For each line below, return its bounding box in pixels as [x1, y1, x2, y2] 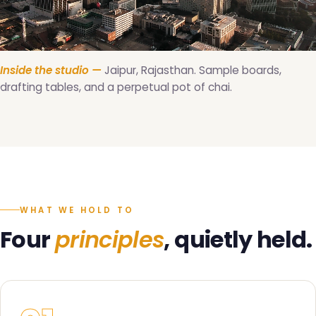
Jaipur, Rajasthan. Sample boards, [102, 63, 281, 78]
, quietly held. [164, 223, 312, 255]
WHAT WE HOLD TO [20, 204, 135, 216]
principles [54, 223, 164, 255]
